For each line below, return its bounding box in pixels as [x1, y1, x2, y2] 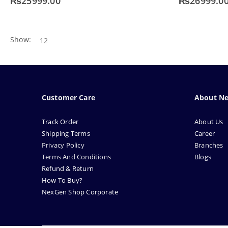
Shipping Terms [42, 129, 90, 138]
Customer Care [42, 93, 95, 103]
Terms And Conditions [42, 152, 111, 162]
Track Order [42, 117, 79, 127]
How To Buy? [42, 176, 83, 185]
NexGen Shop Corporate [42, 187, 119, 197]
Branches [194, 140, 223, 150]
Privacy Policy [42, 140, 84, 150]
